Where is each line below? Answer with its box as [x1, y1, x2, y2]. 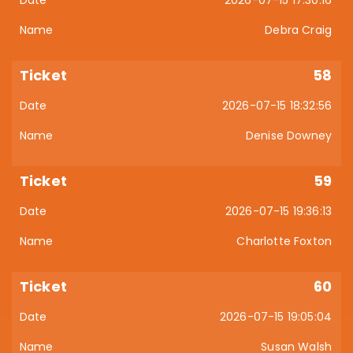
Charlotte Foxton [236, 233, 332, 249]
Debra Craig [265, 22, 332, 38]
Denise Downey [245, 128, 332, 143]
